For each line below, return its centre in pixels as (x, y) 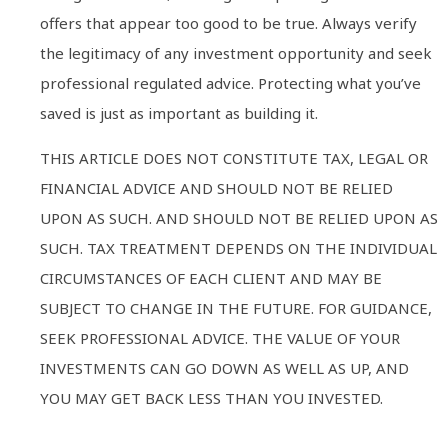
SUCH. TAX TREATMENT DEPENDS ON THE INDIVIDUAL (238, 247)
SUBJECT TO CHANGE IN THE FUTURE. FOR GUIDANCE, (236, 307)
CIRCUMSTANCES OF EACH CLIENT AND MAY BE (211, 277)
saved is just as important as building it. (179, 113)
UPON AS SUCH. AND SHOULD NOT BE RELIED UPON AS (239, 217)
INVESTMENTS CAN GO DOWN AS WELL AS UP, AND (224, 367)
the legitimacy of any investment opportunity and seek (236, 53)
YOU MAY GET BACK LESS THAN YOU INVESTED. (211, 397)
